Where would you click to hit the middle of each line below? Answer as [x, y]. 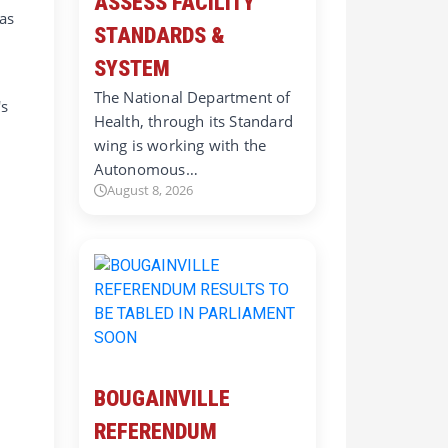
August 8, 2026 [149, 189]
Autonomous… [145, 168]
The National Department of [192, 96]
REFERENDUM [155, 431]
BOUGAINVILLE [161, 398]
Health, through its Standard [193, 120]
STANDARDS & [159, 35]
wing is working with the [180, 144]
